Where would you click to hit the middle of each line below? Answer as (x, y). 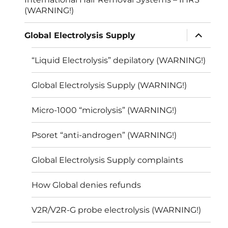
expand (203, 33)
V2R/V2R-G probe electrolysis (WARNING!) (117, 210)
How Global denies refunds (87, 185)
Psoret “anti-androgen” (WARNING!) (104, 135)
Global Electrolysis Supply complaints (108, 160)
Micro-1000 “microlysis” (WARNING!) (104, 110)
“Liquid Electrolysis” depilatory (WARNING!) (119, 60)
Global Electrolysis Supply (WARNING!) (109, 85)
